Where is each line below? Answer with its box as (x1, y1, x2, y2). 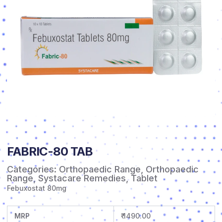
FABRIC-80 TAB (7, 144, 93, 159)
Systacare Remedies (38, 173, 126, 183)
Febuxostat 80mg (7, 184, 66, 192)
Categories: (7, 164, 59, 174)
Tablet (131, 173, 158, 183)
